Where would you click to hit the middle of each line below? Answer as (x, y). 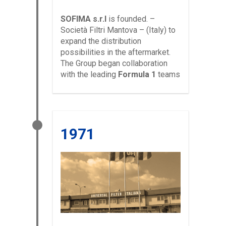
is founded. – (131, 19)
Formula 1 (137, 75)
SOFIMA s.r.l (83, 19)
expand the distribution (101, 41)
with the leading (89, 75)
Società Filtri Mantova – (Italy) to (118, 30)
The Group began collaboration (114, 64)
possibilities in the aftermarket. (116, 52)
